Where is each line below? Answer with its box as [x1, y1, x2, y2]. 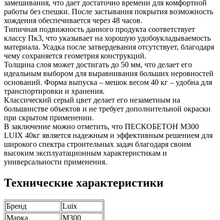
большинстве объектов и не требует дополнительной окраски [4, 105, 211, 113]
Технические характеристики [4, 176, 164, 190]
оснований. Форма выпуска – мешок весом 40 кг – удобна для [4, 78, 212, 87]
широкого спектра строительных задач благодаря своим [4, 140, 191, 149]
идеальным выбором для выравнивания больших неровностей [4, 69, 214, 78]
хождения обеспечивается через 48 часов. [4, 16, 142, 25]
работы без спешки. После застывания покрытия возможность [4, 7, 213, 16]
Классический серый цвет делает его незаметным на [4, 96, 180, 105]
